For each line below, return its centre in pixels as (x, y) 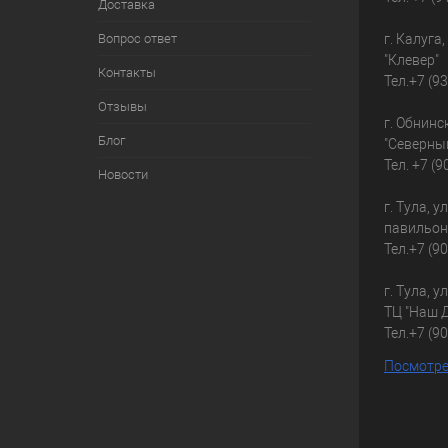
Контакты (126, 72)
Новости (122, 174)
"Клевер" (411, 60)
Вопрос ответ (137, 38)
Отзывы (122, 106)
